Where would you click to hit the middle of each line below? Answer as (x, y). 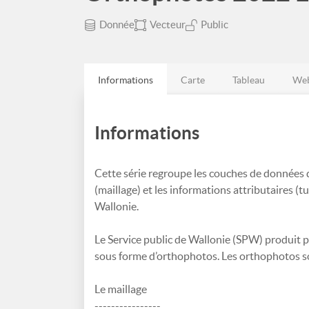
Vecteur (168, 24)
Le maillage (121, 289)
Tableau (249, 80)
